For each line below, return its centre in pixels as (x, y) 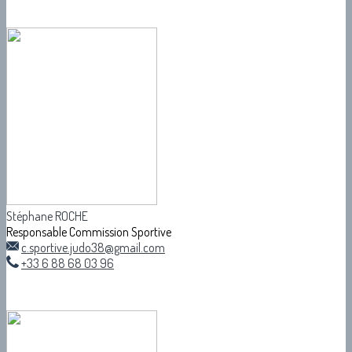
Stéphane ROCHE (47, 216)
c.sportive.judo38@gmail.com (93, 247)
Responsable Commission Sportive (89, 231)
